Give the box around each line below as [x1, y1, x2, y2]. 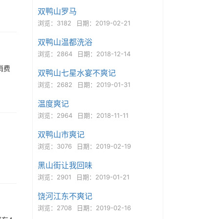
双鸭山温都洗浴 [37, 37, 92, 47]
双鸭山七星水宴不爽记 [37, 68, 116, 78]
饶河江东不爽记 [37, 191, 92, 201]
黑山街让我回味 [37, 160, 92, 170]
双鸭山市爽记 [37, 130, 85, 139]
